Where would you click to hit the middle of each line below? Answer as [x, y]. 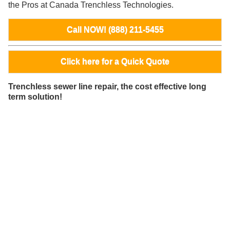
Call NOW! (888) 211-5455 [115, 30]
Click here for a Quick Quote [115, 62]
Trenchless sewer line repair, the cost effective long [107, 86]
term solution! [35, 97]
